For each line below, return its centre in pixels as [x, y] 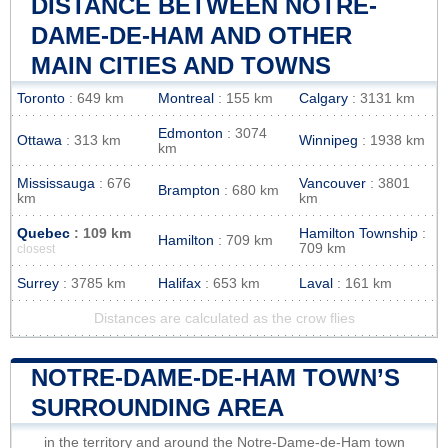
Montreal [186, 98]
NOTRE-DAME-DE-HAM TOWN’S [215, 377]
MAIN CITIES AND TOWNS [181, 65]
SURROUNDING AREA [157, 407]
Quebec [43, 233]
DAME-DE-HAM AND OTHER [191, 35]
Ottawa [39, 140]
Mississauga [56, 183]
